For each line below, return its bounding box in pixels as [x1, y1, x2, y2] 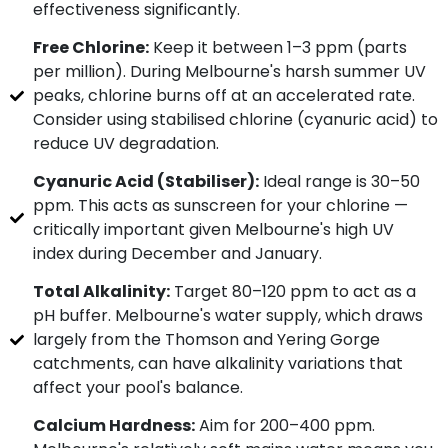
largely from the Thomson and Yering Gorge [32, 328, 380, 351]
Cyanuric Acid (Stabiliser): [32, 170, 259, 193]
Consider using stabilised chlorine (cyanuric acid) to [32, 108, 438, 131]
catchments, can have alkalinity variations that [32, 352, 403, 375]
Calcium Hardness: [32, 414, 195, 437]
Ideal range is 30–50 [258, 170, 420, 193]
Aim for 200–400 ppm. [194, 414, 375, 437]
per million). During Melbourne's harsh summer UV [32, 60, 426, 83]
